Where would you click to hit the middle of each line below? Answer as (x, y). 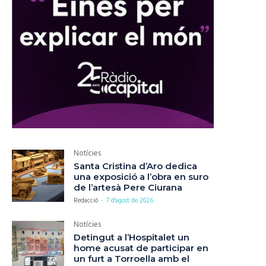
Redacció (86, 201)
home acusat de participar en (141, 248)
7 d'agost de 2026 (130, 201)
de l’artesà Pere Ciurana (128, 188)
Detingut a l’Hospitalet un (132, 237)
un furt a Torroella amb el (132, 259)
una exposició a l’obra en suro (141, 177)
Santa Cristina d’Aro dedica (136, 166)
